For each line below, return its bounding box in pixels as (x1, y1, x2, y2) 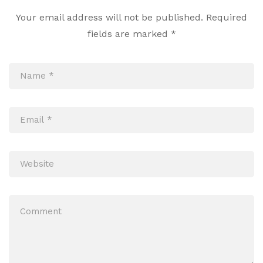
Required (206, 11, 247, 23)
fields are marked (87, 28, 171, 39)
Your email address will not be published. (16, 11, 203, 23)
